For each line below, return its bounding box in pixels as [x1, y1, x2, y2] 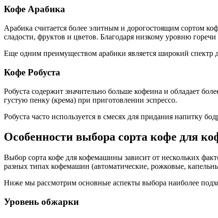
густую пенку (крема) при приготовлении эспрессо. [4, 95, 177, 104]
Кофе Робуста [4, 67, 60, 77]
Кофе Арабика [4, 4, 65, 15]
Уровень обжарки [4, 197, 79, 207]
